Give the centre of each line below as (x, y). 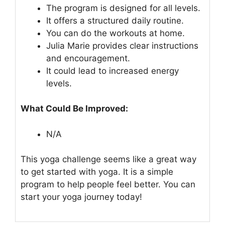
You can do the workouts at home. (116, 33)
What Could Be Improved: (74, 109)
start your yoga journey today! (81, 197)
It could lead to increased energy (113, 71)
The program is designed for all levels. (123, 8)
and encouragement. (88, 58)
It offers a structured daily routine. (115, 20)
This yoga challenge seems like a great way (108, 159)
